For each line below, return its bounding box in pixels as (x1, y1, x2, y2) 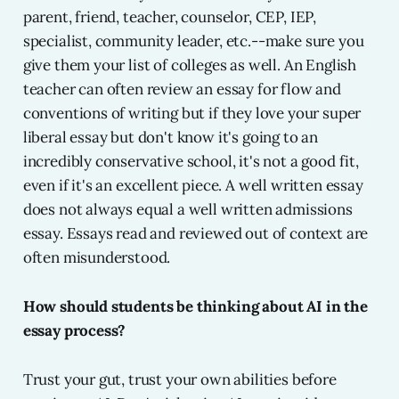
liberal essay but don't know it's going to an (22, 127, 319, 148)
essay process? (22, 321, 126, 341)
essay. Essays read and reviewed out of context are (22, 224, 369, 244)
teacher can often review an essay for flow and (22, 79, 341, 100)
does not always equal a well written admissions (22, 199, 353, 220)
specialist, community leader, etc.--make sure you (22, 31, 364, 52)
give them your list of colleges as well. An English (22, 55, 357, 76)
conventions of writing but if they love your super (22, 103, 362, 124)
